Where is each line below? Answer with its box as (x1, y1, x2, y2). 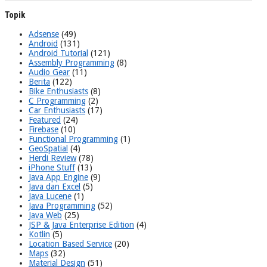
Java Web (29, 210, 62, 220)
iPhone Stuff (29, 162, 75, 172)
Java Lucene (29, 191, 72, 201)
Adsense (29, 29, 59, 39)
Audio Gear (29, 67, 70, 77)
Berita (29, 76, 50, 86)
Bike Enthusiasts (29, 86, 88, 96)
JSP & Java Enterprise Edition (29, 219, 134, 229)
